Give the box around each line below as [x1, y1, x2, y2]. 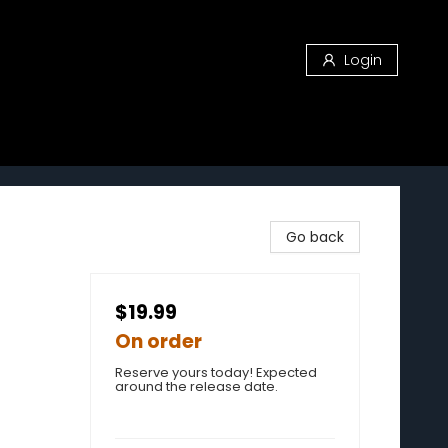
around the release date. [115, 377, 278, 396]
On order [115, 328, 202, 355]
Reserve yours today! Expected [115, 363, 317, 382]
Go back [286, 227, 344, 247]
